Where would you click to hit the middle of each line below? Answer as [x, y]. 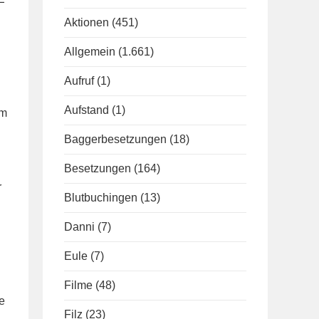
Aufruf [79, 81]
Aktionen [87, 22]
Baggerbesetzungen [115, 139]
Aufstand [87, 110]
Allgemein [90, 52]
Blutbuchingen [101, 198]
